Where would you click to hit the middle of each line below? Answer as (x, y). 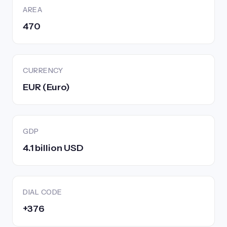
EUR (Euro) (46, 87)
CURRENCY (43, 70)
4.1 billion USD (53, 148)
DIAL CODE (43, 192)
